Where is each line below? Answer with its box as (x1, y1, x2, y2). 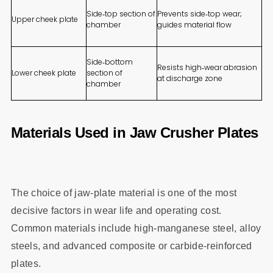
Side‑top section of (86, 8, 155, 19)
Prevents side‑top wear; (157, 8, 242, 19)
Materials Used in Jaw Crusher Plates (10, 124, 258, 141)
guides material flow (157, 19, 232, 30)
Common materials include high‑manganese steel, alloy (10, 223, 261, 234)
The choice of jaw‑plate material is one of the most (10, 188, 237, 199)
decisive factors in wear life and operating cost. (10, 205, 222, 216)
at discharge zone (157, 73, 222, 83)
